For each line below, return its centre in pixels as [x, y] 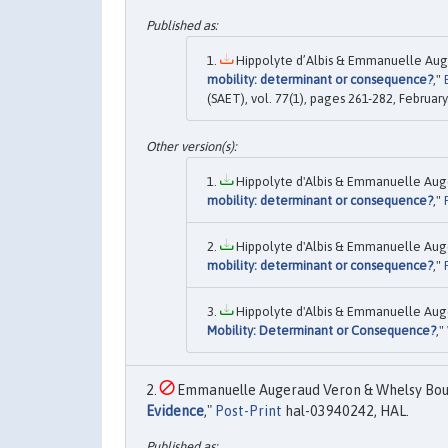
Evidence [175, 410]
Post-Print [248, 410]
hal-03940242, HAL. [345, 410]
